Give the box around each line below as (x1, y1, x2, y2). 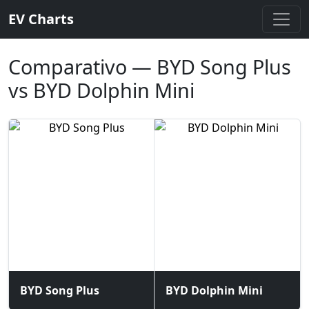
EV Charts (8, 10, 74, 28)
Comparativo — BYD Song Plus (8, 53, 291, 80)
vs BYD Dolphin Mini (8, 77, 195, 103)
